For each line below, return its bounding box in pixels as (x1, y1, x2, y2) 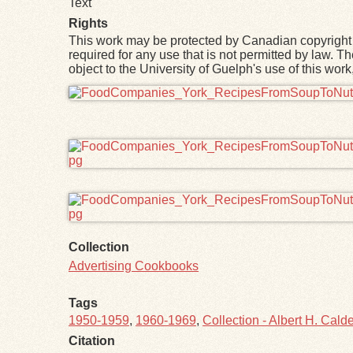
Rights (69, 17, 108, 30)
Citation (69, 334, 115, 348)
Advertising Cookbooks (69, 259, 199, 273)
